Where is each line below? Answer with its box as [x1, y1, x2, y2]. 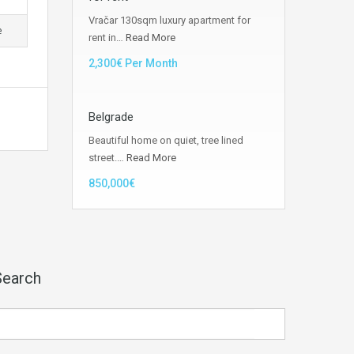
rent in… [88, 32, 126, 44]
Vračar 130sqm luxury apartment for [88, 14, 250, 27]
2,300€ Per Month [88, 57, 178, 70]
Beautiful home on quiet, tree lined [88, 134, 243, 147]
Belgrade [88, 110, 134, 125]
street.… [88, 152, 126, 164]
